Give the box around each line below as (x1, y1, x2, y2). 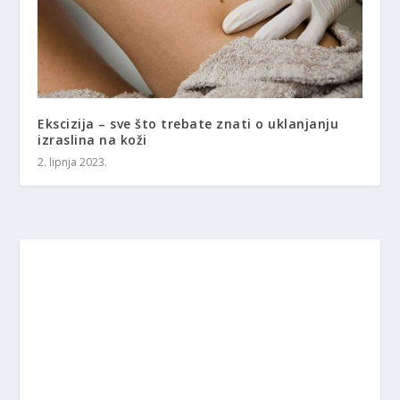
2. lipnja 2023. (37, 154, 108, 170)
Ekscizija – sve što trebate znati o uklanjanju (37, 114, 339, 132)
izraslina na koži (37, 130, 147, 148)
